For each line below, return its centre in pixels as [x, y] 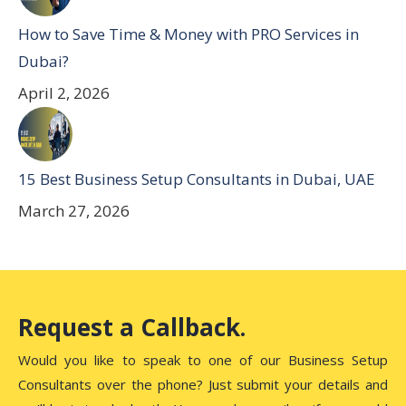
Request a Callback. [132, 327]
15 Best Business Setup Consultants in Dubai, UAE [197, 179]
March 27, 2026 [74, 211]
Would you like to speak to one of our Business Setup [203, 360]
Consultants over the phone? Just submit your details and [203, 384]
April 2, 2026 [64, 93]
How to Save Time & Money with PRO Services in [188, 34]
